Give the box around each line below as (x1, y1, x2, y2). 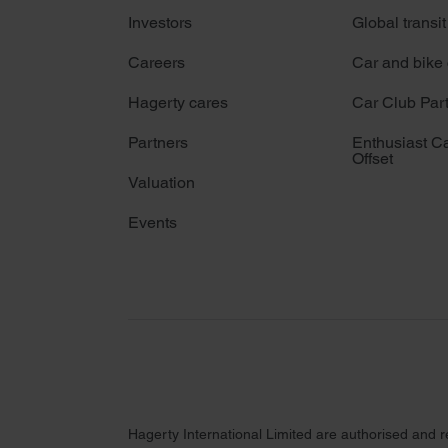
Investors (128, 12, 192, 32)
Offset (352, 148, 393, 168)
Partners (128, 132, 188, 152)
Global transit (352, 12, 446, 32)
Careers (128, 52, 185, 72)
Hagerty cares (128, 92, 228, 112)
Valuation (128, 172, 195, 192)
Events (128, 212, 177, 232)
